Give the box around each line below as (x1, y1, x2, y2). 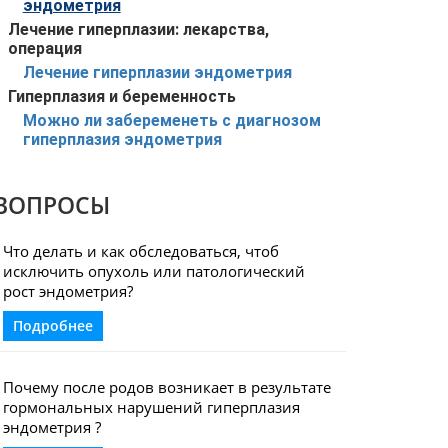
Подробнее (12, 316, 93, 335)
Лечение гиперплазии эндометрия (22, 63, 292, 82)
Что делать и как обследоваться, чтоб (2, 241, 279, 261)
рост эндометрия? (2, 281, 133, 301)
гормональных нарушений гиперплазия (2, 397, 300, 417)
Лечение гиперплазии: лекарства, (7, 20, 269, 39)
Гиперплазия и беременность (7, 87, 236, 106)
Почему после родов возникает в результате (2, 377, 331, 397)
